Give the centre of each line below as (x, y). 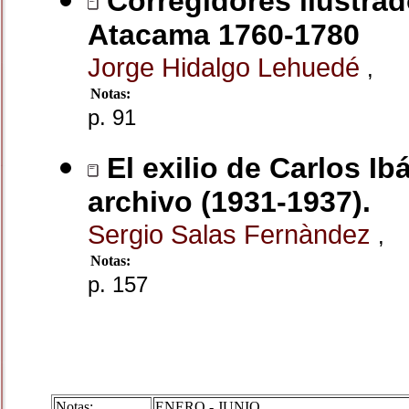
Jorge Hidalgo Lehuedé (227, 67)
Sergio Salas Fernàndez (233, 234)
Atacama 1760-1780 (224, 35)
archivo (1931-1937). (229, 202)
